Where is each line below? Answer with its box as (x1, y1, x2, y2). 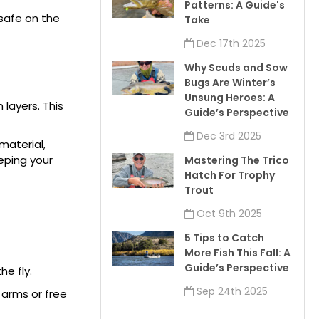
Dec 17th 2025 (194, 36, 266, 51)
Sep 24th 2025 (194, 284, 268, 299)
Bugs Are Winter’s (184, 75, 276, 90)
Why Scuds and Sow (184, 61, 288, 75)
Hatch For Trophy (184, 168, 276, 183)
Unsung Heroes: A (184, 90, 276, 105)
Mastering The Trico (184, 153, 290, 168)
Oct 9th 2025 (194, 206, 263, 221)
